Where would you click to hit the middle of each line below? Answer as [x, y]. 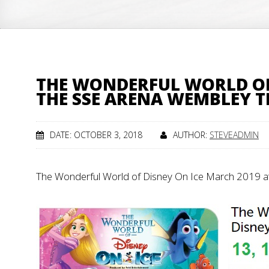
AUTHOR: [191, 135]
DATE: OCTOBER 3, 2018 [96, 135]
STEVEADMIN [234, 135]
